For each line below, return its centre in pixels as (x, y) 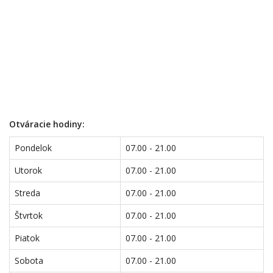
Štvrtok (29, 215)
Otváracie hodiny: (47, 124)
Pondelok (33, 148)
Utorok (28, 170)
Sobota (29, 261)
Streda (27, 193)
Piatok (27, 238)
